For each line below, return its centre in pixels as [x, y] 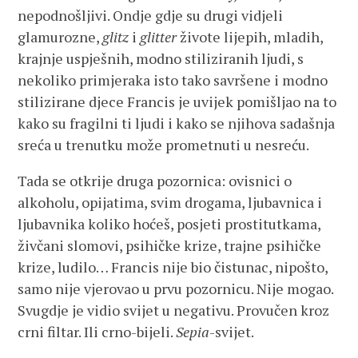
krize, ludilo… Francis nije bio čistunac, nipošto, [173, 267]
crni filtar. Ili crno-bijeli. [97, 332]
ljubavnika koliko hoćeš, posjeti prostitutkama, [169, 224]
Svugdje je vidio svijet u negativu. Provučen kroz [174, 310]
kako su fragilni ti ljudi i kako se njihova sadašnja [177, 123]
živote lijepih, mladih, [250, 37]
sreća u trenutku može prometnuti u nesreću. [164, 145]
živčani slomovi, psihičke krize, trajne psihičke [170, 245]
